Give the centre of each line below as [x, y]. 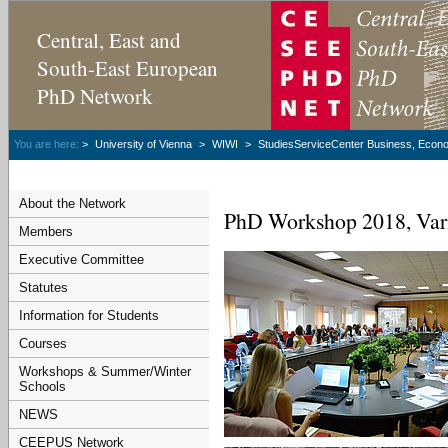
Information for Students [89, 315]
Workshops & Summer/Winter [105, 371]
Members [46, 231]
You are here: [46, 144]
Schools [42, 386]
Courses [43, 343]
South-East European [127, 68]
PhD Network [95, 96]
